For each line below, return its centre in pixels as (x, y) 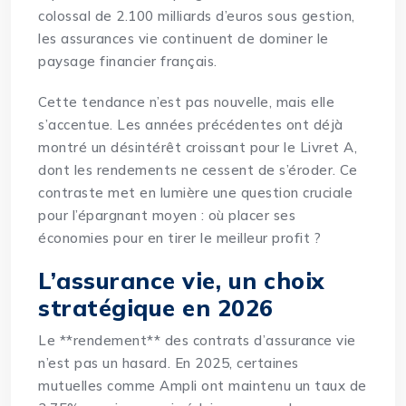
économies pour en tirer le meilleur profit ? (180, 238)
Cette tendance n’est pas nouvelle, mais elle (187, 102)
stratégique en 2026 (156, 308)
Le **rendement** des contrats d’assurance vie (197, 341)
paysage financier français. (128, 62)
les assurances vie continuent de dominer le (184, 39)
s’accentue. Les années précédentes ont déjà (191, 125)
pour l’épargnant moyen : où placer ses (167, 216)
